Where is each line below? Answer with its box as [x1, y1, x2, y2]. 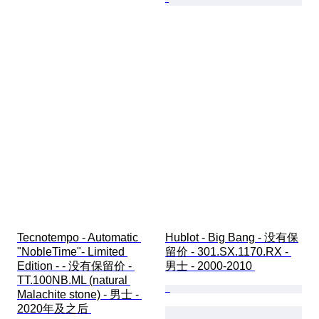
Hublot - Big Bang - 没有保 [165, 231, 298, 244]
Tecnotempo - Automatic [17, 231, 141, 244]
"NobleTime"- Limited [17, 246, 127, 258]
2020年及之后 [17, 303, 91, 315]
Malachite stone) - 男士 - [17, 288, 142, 301]
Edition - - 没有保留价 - [17, 260, 135, 273]
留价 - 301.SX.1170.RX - [165, 246, 291, 258]
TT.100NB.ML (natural [17, 274, 130, 287]
